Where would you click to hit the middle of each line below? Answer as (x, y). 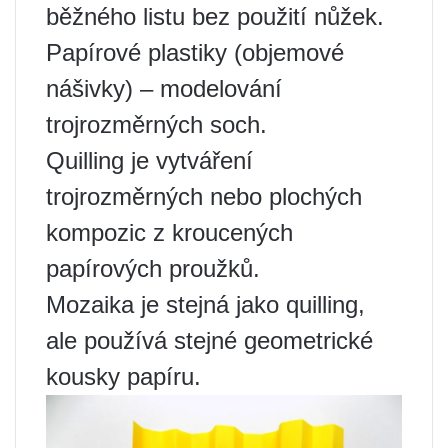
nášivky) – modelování (164, 88)
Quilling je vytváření (149, 160)
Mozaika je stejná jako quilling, (205, 304)
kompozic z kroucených (169, 232)
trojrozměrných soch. (156, 124)
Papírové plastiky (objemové (195, 52)
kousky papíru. (123, 376)
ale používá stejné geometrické (209, 340)
